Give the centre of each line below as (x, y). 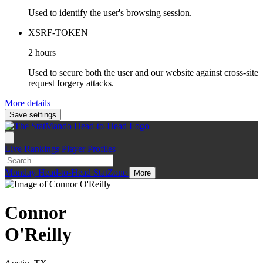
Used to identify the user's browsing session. (110, 12)
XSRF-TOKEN (58, 32)
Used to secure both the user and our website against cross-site (143, 72)
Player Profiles (89, 149)
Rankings (43, 149)
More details (28, 103)
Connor (36, 213)
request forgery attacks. (71, 83)
